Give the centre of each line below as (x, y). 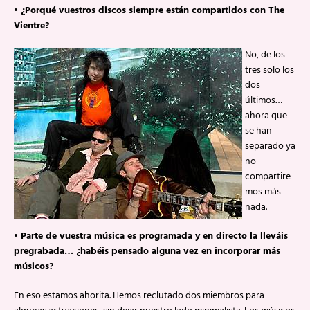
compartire (268, 177)
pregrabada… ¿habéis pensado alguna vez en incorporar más (147, 252)
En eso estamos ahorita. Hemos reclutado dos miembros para (139, 296)
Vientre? (31, 26)
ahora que (266, 116)
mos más (263, 192)
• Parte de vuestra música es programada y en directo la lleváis (151, 236)
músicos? (34, 267)
